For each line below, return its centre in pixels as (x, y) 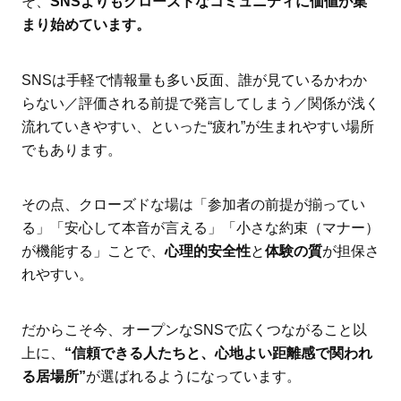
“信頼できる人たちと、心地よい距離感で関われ (218, 354)
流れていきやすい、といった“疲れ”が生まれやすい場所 (197, 126)
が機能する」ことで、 (93, 252)
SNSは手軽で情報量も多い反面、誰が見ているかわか (194, 80)
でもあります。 (71, 149)
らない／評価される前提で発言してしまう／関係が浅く (200, 103)
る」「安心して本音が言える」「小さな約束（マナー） (200, 228)
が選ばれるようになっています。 (193, 377)
